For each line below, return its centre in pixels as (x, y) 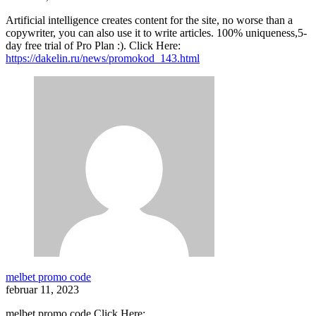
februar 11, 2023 (42, 290)
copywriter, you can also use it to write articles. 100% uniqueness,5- (156, 33)
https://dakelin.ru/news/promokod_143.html (103, 59)
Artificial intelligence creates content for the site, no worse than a (149, 20)
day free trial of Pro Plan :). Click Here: (93, 46)
